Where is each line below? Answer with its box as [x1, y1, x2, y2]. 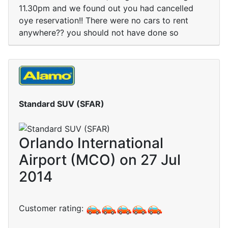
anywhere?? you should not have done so [19, 27, 179, 38]
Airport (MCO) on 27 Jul [19, 151, 181, 169]
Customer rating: [19, 203, 86, 214]
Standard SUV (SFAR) [19, 98, 104, 109]
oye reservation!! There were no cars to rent [19, 15, 188, 26]
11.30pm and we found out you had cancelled [19, 3, 193, 14]
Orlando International [19, 134, 163, 152]
